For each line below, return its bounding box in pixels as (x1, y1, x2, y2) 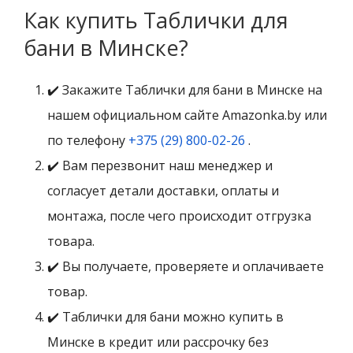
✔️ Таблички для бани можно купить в (47, 308, 284, 326)
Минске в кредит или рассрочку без (47, 333, 269, 351)
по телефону (47, 132, 128, 150)
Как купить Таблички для (24, 6, 288, 35)
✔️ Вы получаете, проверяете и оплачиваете (47, 258, 324, 276)
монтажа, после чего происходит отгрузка (47, 207, 311, 225)
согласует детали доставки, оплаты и (47, 182, 279, 200)
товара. (47, 232, 95, 251)
